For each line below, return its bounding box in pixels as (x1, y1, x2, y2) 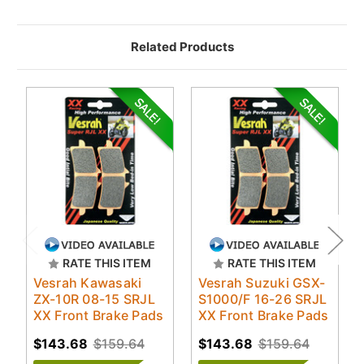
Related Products (130, 39, 234, 55)
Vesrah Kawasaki (32, 275, 142, 292)
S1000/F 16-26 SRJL (197, 291, 327, 308)
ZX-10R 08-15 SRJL (32, 291, 155, 308)
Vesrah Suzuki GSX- (197, 275, 325, 292)
